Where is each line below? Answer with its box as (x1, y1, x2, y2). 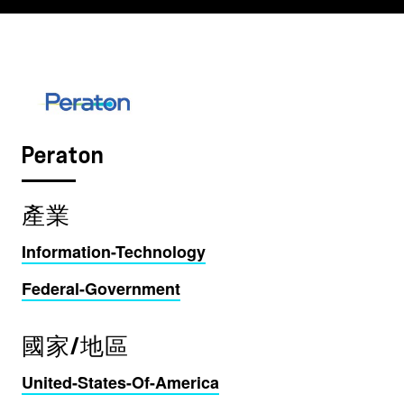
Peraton (22, 143, 104, 168)
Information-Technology (22, 240, 206, 263)
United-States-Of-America (22, 371, 219, 394)
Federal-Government (22, 277, 180, 300)
